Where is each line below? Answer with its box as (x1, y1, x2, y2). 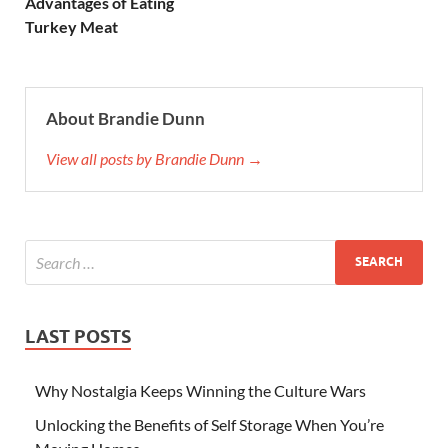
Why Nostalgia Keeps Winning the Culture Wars (35, 380, 366, 400)
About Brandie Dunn (46, 107, 205, 129)
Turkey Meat (25, 16, 118, 36)
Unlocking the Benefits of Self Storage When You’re (35, 414, 384, 434)
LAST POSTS (25, 325, 131, 347)
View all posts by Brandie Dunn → (46, 148, 263, 168)
